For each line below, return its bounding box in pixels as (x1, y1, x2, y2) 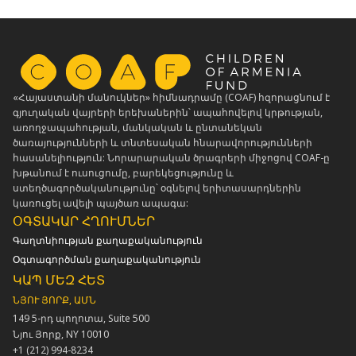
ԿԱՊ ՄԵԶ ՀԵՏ (13, 270, 105, 288)
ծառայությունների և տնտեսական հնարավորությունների (13, 135, 312, 149)
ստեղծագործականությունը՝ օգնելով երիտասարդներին (13, 180, 301, 195)
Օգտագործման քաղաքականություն (13, 252, 201, 266)
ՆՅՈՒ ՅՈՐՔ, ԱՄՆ (13, 292, 96, 307)
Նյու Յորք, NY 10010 (13, 327, 109, 341)
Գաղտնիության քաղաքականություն (13, 233, 203, 247)
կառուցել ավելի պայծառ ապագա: (13, 195, 188, 210)
